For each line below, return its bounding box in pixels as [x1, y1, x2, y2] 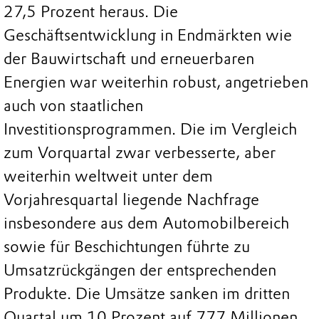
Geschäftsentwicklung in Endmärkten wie [4, 26, 292, 46]
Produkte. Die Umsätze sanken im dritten [4, 284, 290, 304]
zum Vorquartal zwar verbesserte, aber [4, 143, 276, 163]
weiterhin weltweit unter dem [4, 167, 213, 187]
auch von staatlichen [4, 96, 143, 116]
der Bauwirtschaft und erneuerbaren [4, 49, 254, 69]
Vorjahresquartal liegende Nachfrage [4, 190, 259, 210]
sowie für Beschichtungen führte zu [4, 237, 250, 257]
